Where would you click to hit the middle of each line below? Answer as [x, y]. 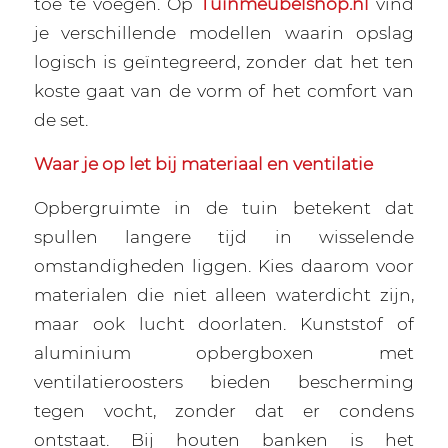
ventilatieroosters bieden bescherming [224, 381]
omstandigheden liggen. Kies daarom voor [224, 265]
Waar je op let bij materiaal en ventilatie [203, 163]
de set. [60, 120]
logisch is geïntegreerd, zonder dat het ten [224, 62]
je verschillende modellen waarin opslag [224, 33]
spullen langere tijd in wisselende [224, 236]
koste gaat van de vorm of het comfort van [224, 91]
